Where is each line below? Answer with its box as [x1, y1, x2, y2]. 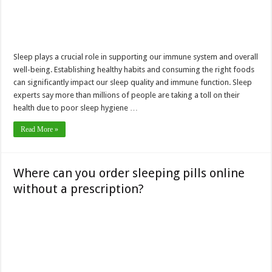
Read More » [21, 124, 59, 134]
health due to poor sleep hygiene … [13, 103, 138, 112]
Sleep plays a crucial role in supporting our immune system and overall [13, 52, 259, 61]
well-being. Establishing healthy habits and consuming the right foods [13, 64, 255, 74]
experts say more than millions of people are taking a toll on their [13, 90, 240, 100]
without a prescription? [13, 181, 144, 196]
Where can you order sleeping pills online [13, 165, 245, 180]
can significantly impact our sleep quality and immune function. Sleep [13, 77, 253, 87]
